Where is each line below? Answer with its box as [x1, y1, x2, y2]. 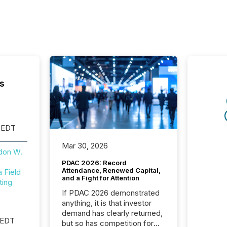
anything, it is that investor [61, 198, 152, 208]
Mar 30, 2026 [61, 141, 108, 151]
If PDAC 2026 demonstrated [61, 188, 160, 198]
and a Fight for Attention [61, 174, 139, 182]
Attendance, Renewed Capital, [61, 166, 161, 175]
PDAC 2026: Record [61, 159, 127, 167]
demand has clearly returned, [61, 208, 163, 218]
